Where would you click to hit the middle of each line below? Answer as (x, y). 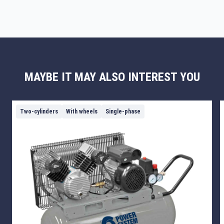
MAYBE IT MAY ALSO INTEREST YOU (112, 77)
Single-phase (123, 111)
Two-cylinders (39, 111)
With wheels (82, 111)
